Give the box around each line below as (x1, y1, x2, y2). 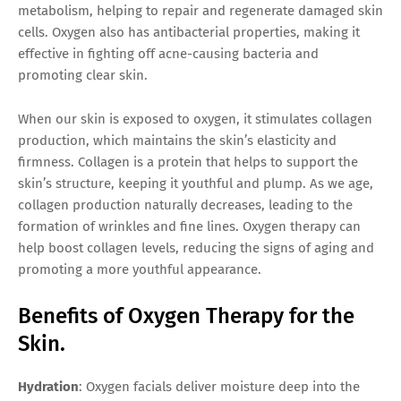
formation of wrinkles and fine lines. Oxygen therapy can (18, 218, 361, 235)
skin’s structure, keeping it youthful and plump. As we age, (18, 175, 373, 192)
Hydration (18, 378, 79, 395)
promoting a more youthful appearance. (18, 260, 261, 277)
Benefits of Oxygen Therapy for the (18, 303, 354, 328)
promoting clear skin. (18, 66, 148, 83)
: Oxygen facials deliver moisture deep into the (79, 378, 360, 395)
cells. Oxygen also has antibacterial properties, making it (18, 23, 360, 40)
